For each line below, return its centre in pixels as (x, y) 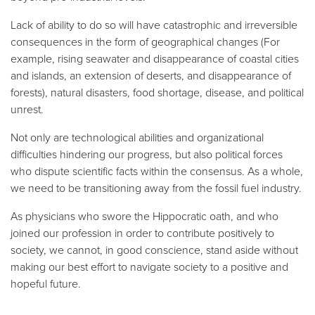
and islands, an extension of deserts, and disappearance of (151, 75)
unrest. (27, 109)
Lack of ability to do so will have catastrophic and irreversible (154, 24)
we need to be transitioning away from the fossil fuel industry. (156, 187)
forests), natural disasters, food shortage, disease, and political (157, 92)
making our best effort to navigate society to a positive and (149, 266)
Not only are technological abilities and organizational (137, 137)
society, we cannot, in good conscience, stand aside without (154, 249)
